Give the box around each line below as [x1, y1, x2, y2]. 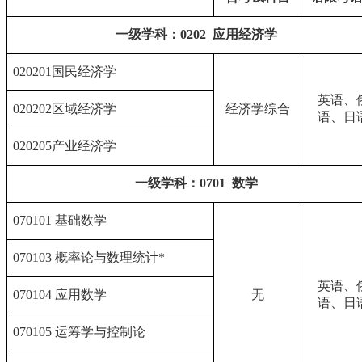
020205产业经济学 [13, 139, 117, 154]
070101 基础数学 [13, 213, 107, 228]
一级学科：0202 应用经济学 [115, 27, 277, 42]
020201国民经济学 [13, 65, 117, 79]
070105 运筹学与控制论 [13, 325, 146, 339]
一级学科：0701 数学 [134, 176, 258, 191]
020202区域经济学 [13, 102, 117, 116]
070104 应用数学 [13, 288, 107, 302]
